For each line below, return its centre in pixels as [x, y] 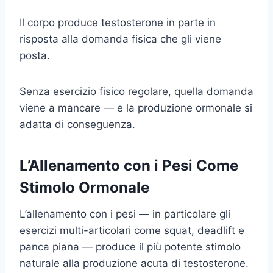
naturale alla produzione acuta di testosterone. [134, 263]
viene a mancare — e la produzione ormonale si [136, 108]
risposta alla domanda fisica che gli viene [120, 39]
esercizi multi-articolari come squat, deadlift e [132, 230]
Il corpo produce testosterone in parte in [118, 22]
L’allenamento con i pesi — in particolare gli [125, 214]
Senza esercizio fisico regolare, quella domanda [136, 91]
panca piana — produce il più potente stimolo [130, 246]
